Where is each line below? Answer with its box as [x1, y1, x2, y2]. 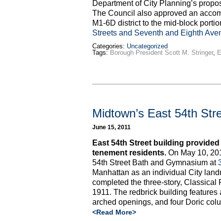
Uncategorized [127, 42, 168, 50]
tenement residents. [92, 148, 166, 157]
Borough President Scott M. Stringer [110, 48, 213, 56]
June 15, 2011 [92, 124, 131, 131]
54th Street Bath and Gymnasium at [92, 158, 218, 167]
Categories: [92, 42, 127, 50]
